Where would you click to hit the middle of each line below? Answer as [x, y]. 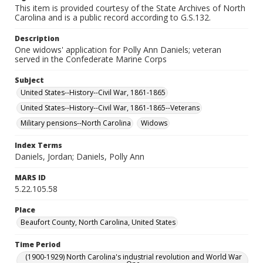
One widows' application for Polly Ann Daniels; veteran [118, 50]
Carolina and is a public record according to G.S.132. [113, 17]
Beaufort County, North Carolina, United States [98, 222]
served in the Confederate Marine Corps [91, 59]
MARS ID [30, 178]
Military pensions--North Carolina [76, 123]
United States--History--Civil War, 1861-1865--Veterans [110, 108]
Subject [29, 80]
